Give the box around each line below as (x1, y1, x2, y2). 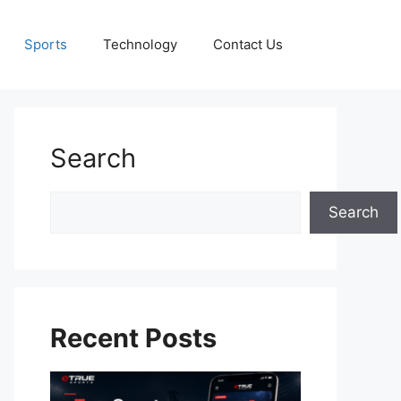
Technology (103, 36, 177, 53)
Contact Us (213, 36, 283, 53)
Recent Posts (50, 322, 217, 354)
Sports (24, 36, 67, 53)
